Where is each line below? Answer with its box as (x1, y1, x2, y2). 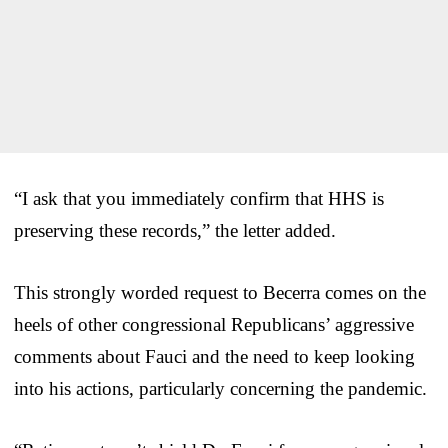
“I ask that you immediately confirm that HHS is (14, 188, 384, 210)
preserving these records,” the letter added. (14, 220, 336, 242)
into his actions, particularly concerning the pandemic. (14, 378, 427, 400)
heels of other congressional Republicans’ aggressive (14, 314, 414, 336)
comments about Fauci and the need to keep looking (14, 346, 415, 368)
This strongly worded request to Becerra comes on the (14, 282, 426, 304)
